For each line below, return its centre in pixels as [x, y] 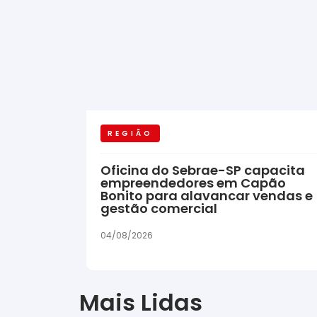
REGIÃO [130, 133]
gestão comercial [159, 208]
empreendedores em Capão [193, 183]
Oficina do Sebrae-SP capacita [203, 170]
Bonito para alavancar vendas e [207, 195]
